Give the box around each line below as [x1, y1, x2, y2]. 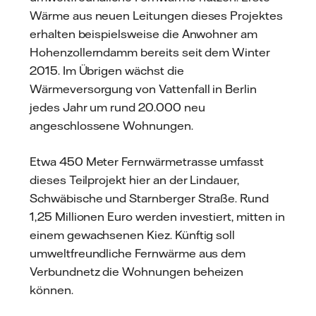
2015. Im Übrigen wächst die [30, 63, 184, 78]
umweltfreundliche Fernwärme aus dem [30, 246, 246, 261]
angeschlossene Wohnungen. [30, 118, 193, 133]
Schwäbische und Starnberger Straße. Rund [30, 191, 269, 206]
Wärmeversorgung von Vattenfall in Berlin [30, 81, 257, 96]
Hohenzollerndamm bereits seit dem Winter [30, 44, 271, 59]
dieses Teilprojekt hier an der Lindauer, [30, 173, 239, 188]
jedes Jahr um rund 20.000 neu [30, 99, 205, 114]
